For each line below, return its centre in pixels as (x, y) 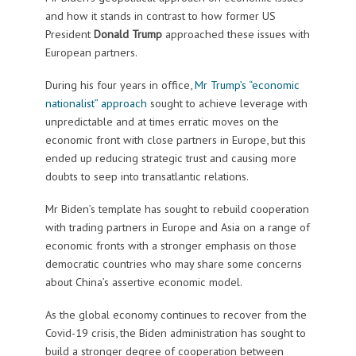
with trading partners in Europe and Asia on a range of (177, 227)
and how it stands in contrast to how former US (160, 16)
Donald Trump (128, 34)
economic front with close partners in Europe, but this (175, 140)
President (69, 34)
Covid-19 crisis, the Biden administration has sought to (175, 333)
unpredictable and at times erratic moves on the (162, 122)
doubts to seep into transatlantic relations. (147, 176)
